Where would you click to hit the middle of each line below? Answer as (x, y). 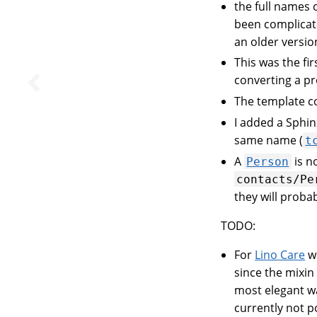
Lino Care (280, 254)
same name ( (269, 140)
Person (268, 161)
